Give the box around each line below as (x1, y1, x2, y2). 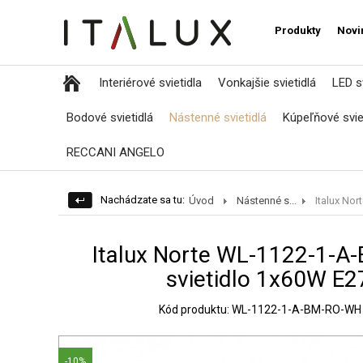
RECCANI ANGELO (66, 145, 164, 160)
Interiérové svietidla (99, 75, 202, 90)
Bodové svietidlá (66, 110, 153, 125)
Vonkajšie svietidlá (218, 75, 316, 90)
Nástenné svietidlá (169, 110, 267, 125)
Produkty (275, 24, 321, 36)
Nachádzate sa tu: (100, 194, 185, 206)
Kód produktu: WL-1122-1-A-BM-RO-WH (159, 302, 361, 316)
